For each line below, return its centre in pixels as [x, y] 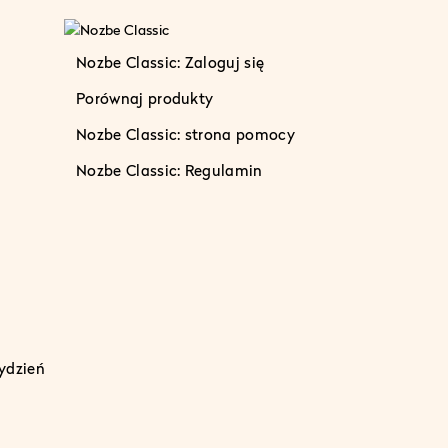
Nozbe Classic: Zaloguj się [170, 61]
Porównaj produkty [145, 97]
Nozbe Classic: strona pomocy [185, 133]
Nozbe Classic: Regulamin [169, 169]
